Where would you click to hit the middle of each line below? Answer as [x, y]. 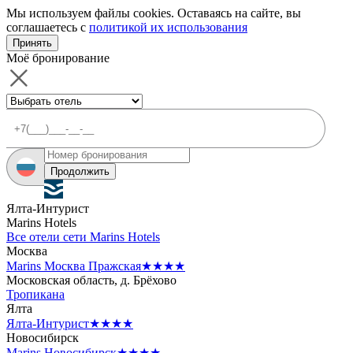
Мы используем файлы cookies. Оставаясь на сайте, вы [154, 13]
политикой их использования [168, 27]
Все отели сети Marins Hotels [83, 237]
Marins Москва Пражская [74, 266]
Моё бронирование [58, 58]
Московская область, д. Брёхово [91, 280]
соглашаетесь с [48, 27]
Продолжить [80, 171]
